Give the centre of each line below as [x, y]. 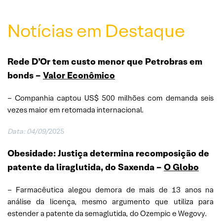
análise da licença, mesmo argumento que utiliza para [110, 202]
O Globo [181, 167]
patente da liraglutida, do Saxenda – [86, 167]
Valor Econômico [79, 75]
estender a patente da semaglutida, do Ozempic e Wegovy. [107, 214]
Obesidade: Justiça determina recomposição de [108, 153]
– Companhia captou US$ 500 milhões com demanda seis [110, 98]
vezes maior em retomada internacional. [76, 110]
